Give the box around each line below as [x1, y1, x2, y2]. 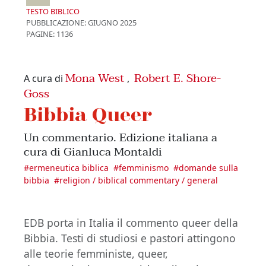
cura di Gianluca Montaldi [24, 142, 162, 162]
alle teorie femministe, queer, [24, 246, 168, 261]
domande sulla [179, 162, 238, 174]
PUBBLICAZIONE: [26, 17, 86, 28]
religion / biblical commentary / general [59, 175, 218, 186]
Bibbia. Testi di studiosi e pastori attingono [24, 231, 236, 246]
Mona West [65, 68, 125, 88]
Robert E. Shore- [134, 68, 221, 88]
